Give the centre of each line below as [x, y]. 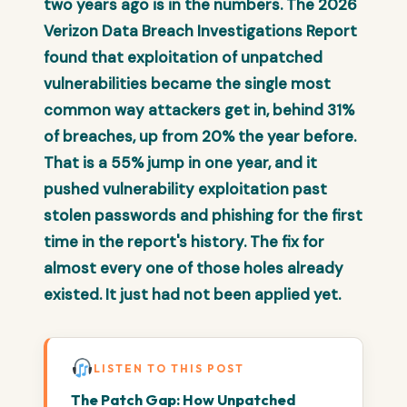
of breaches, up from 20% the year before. [200, 136]
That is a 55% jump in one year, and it [180, 163]
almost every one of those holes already [194, 268]
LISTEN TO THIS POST [169, 368]
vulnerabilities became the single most [187, 84]
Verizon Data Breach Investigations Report [200, 31]
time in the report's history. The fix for [184, 242]
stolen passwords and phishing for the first [203, 215]
